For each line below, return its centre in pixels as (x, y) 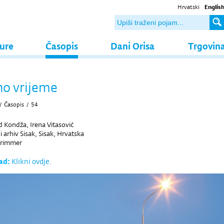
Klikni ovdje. (31, 161)
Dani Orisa (132, 46)
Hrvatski (188, 7)
